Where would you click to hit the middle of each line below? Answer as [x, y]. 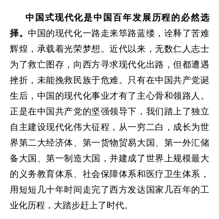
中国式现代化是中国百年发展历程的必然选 [117, 18]
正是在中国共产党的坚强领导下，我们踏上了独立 [109, 111]
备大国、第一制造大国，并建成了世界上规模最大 [109, 158]
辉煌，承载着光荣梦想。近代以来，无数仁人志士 [109, 49]
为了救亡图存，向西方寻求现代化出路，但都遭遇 [109, 65]
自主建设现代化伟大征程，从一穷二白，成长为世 [109, 127]
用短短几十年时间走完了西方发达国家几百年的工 [109, 190]
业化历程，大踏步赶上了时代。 [71, 205]
